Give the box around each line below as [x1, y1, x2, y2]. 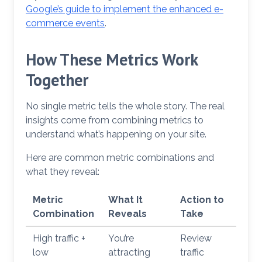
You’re [108, 232, 134, 244]
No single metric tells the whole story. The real [26, 100, 225, 112]
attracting [108, 246, 150, 258]
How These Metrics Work [26, 48, 198, 70]
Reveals [108, 208, 147, 219]
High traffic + [33, 232, 85, 244]
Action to [180, 194, 224, 205]
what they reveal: [26, 166, 99, 177]
